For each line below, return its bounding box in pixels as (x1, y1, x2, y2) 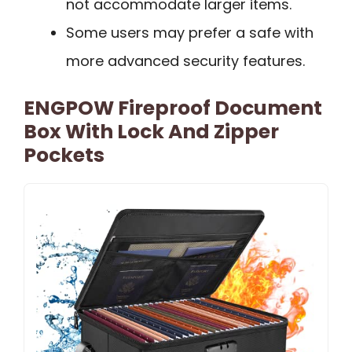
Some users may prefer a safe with (66, 23, 313, 43)
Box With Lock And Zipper (24, 118, 279, 146)
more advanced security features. (66, 51, 305, 71)
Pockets (24, 141, 104, 170)
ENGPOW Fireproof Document (24, 94, 322, 123)
